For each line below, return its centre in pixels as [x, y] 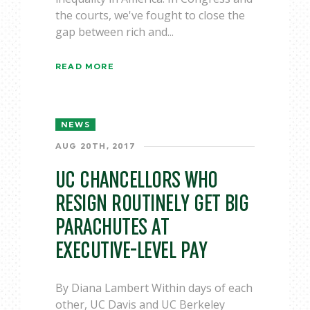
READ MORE [85, 66]
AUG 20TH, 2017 [95, 146]
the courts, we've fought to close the [150, 15]
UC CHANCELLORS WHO [137, 180]
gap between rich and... [115, 32]
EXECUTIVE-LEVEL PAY [131, 251]
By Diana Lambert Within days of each [154, 288]
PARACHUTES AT [112, 227]
